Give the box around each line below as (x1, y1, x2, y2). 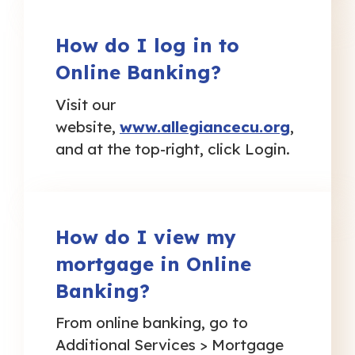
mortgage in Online (55, 251, 251, 276)
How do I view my (55, 224, 236, 249)
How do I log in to (55, 33, 239, 58)
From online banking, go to (55, 313, 248, 333)
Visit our (55, 94, 116, 114)
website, (55, 116, 116, 136)
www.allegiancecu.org (120, 116, 290, 136)
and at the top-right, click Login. (55, 139, 290, 158)
